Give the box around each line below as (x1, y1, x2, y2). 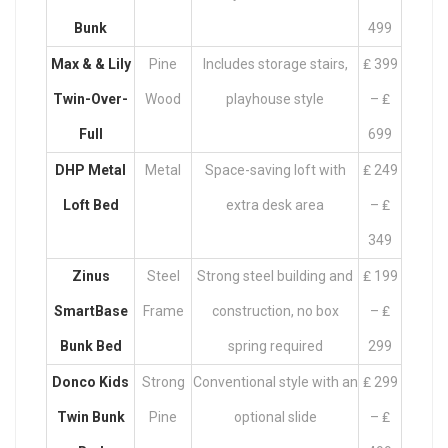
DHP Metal (55, 161, 126, 178)
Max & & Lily (50, 55, 131, 72)
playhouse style (226, 90, 324, 107)
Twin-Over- (53, 90, 128, 107)
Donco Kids (52, 373, 129, 390)
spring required (227, 337, 323, 354)
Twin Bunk (56, 408, 125, 425)
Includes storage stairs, (202, 55, 348, 72)
